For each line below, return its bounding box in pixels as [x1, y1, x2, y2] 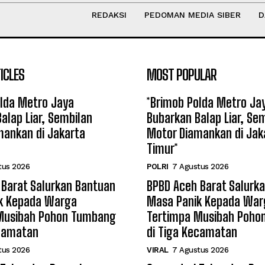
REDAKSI [91, 10, 127, 20]
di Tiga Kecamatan [147, 224, 237, 240]
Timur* [147, 141, 178, 157]
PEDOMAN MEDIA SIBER [144, 10, 241, 20]
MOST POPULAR [147, 66, 216, 83]
